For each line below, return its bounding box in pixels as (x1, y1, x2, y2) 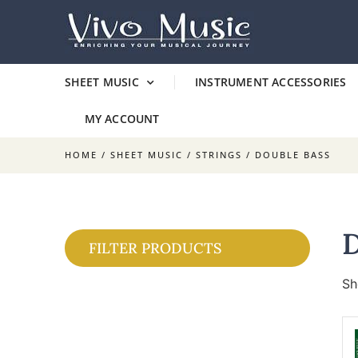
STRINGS (195, 149, 242, 161)
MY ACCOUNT (84, 111, 160, 126)
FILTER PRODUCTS (88, 239, 221, 257)
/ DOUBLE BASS (241, 149, 331, 161)
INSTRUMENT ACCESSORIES (195, 74, 347, 89)
